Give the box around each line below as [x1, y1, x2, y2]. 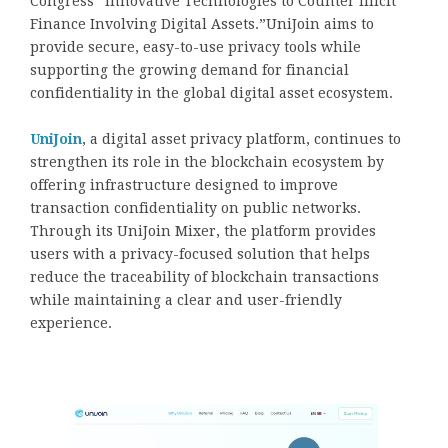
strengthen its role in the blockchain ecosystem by [30, 153, 384, 170]
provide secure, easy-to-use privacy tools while [30, 38, 361, 55]
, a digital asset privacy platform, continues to [82, 130, 401, 147]
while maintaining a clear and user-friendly [30, 291, 342, 308]
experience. [30, 314, 112, 331]
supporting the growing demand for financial [30, 61, 349, 78]
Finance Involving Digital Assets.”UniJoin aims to [30, 15, 374, 32]
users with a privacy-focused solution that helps [30, 245, 370, 262]
